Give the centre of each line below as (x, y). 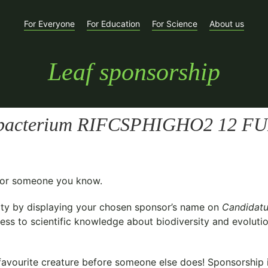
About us (227, 24)
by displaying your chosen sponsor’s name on (116, 207)
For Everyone (49, 24)
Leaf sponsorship (134, 72)
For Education (113, 24)
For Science (175, 24)
